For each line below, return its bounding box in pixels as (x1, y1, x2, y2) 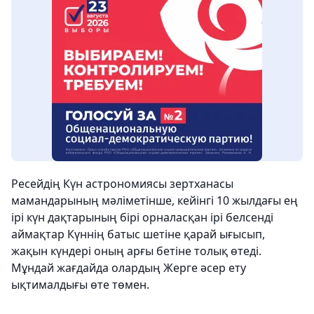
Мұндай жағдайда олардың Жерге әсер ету (11, 260, 246, 275)
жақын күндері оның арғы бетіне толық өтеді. (11, 243, 261, 259)
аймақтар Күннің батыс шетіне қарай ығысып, (11, 226, 265, 242)
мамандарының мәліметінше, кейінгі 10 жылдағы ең (11, 193, 298, 208)
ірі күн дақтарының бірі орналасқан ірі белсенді (11, 210, 273, 225)
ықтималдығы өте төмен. (11, 277, 149, 292)
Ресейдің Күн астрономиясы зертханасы (11, 176, 233, 191)
